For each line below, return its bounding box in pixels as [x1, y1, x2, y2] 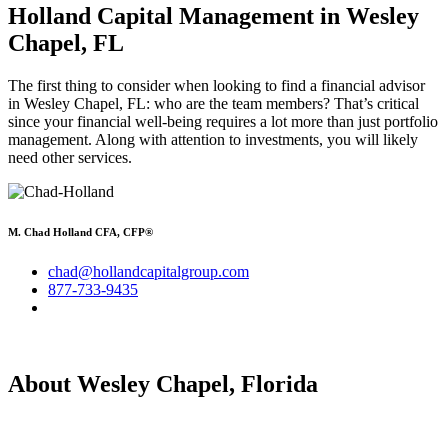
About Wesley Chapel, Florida [8, 370, 318, 397]
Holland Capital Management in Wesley [8, 2, 419, 29]
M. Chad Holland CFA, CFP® [8, 225, 153, 238]
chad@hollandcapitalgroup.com [48, 262, 249, 280]
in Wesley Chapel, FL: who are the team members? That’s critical [8, 94, 419, 112]
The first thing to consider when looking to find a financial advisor [8, 76, 425, 94]
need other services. [8, 148, 132, 166]
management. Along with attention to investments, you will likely [8, 130, 418, 148]
